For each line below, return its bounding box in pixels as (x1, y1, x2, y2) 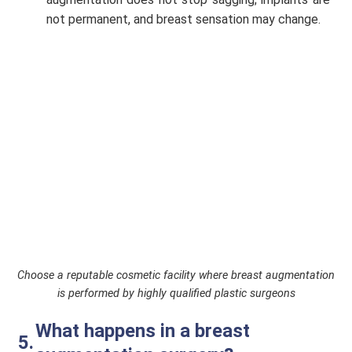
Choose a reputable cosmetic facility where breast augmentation (17, 268, 335, 282)
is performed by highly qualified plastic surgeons (57, 286, 295, 300)
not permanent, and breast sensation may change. (46, 11, 324, 27)
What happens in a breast (35, 320, 250, 343)
